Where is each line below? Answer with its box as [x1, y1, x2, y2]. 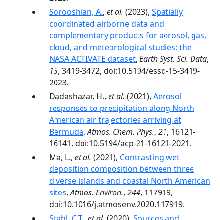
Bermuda [49, 126, 83, 137]
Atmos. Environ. [70, 187, 123, 198]
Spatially [152, 6, 183, 17]
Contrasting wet [120, 152, 180, 163]
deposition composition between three [49, 164, 194, 174]
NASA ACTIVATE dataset [49, 54, 136, 64]
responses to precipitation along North [49, 103, 194, 113]
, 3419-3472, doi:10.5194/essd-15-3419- [58, 65, 200, 76]
